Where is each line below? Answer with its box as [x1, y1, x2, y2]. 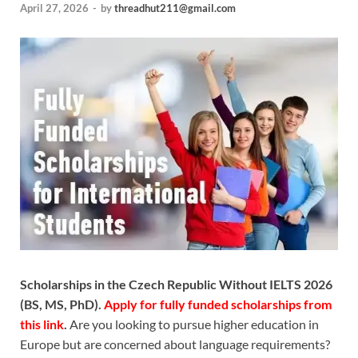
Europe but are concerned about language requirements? [20, 336, 330, 352]
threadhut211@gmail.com [114, 2, 236, 15]
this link [20, 316, 64, 332]
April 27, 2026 [20, 2, 89, 15]
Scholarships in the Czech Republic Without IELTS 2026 [20, 276, 332, 292]
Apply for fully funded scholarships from [104, 296, 332, 312]
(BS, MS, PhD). [20, 296, 104, 312]
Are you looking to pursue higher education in [70, 316, 319, 332]
